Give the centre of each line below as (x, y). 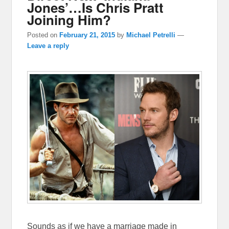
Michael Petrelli (151, 35)
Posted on (43, 35)
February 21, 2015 (87, 35)
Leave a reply (48, 46)
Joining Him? (69, 19)
